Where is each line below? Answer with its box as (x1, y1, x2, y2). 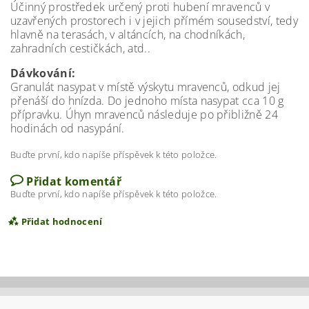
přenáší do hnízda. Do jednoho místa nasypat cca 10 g (10, 92, 284, 108)
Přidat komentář (26, 173, 122, 189)
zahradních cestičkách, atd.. (10, 40, 150, 56)
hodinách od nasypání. (10, 120, 125, 136)
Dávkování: (10, 65, 76, 81)
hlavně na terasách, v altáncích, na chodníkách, (10, 26, 246, 42)
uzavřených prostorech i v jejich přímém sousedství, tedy (10, 12, 298, 28)
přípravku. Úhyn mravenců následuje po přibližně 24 (10, 106, 279, 122)
